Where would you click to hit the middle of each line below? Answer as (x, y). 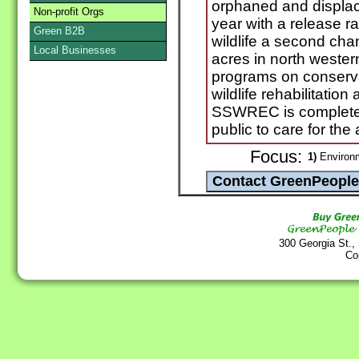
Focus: (276, 157)
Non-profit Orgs (69, 12)
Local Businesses (75, 50)
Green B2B (59, 31)
